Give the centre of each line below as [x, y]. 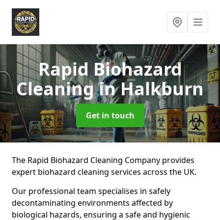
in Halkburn [151, 89]
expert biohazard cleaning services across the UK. [104, 172]
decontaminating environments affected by [92, 203]
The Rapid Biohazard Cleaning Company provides [103, 160]
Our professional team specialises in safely [91, 191]
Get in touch [110, 115]
